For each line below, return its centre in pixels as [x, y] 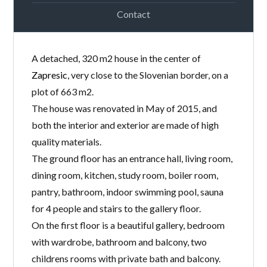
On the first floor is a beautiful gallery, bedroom [128, 225]
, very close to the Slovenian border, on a [148, 74]
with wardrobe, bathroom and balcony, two [119, 241]
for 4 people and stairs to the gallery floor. [117, 208]
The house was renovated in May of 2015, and [125, 108]
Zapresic [50, 74]
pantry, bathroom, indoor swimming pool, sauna [128, 191]
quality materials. [67, 141]
